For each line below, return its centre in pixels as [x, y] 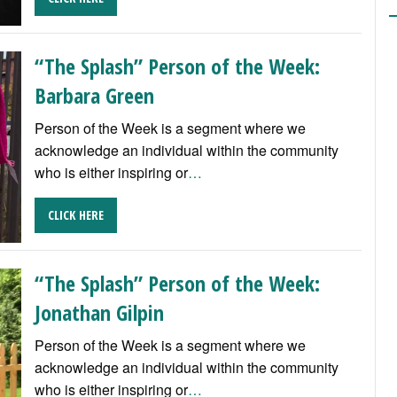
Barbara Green [94, 95]
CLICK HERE [75, 214]
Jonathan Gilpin [99, 312]
